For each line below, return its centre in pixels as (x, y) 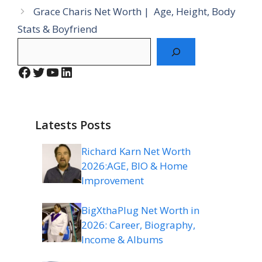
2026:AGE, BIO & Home (135, 166)
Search (32, 45)
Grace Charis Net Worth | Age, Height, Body (135, 12)
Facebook (47, 71)
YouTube (74, 71)
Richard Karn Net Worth (136, 151)
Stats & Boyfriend (58, 29)
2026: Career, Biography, (138, 225)
